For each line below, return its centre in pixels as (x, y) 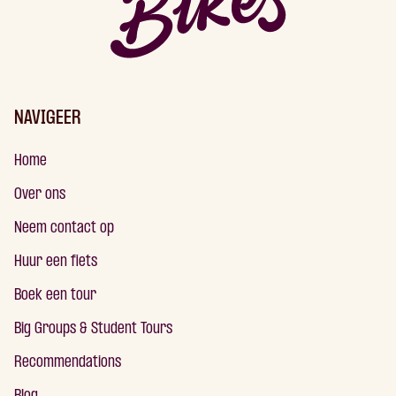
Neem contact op (64, 228)
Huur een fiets (56, 262)
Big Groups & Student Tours (93, 329)
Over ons (40, 194)
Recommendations (68, 362)
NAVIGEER (47, 118)
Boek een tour (55, 295)
